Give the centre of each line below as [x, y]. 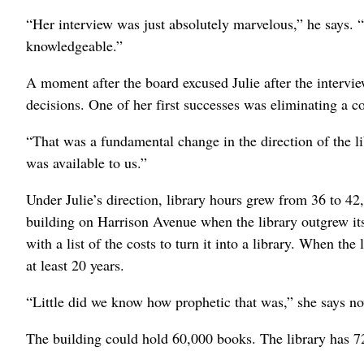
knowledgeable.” [74, 45]
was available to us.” [87, 162]
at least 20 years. [75, 265]
